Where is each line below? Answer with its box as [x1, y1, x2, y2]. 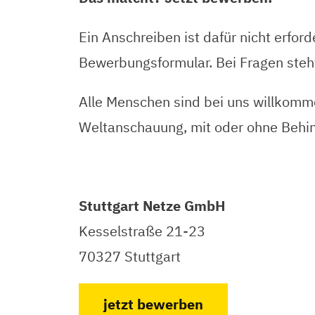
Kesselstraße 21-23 [79, 221, 205, 240]
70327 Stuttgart [79, 247, 181, 266]
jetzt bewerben [103, 295, 203, 314]
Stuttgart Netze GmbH [79, 196, 225, 215]
